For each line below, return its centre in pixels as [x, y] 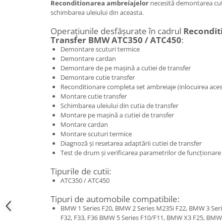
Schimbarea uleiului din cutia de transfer [119, 105]
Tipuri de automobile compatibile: [115, 199]
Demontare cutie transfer [98, 77]
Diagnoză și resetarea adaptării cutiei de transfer [131, 143]
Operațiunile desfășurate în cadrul [117, 31]
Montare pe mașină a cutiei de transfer [117, 115]
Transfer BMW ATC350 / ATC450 [116, 40]
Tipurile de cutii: [81, 171]
